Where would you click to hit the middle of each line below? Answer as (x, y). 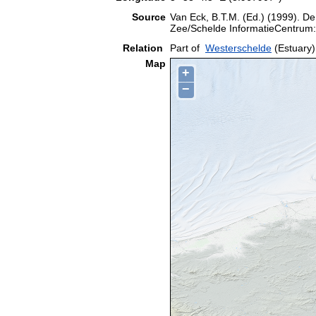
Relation (144, 48)
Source (149, 17)
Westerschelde (238, 48)
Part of (185, 48)
